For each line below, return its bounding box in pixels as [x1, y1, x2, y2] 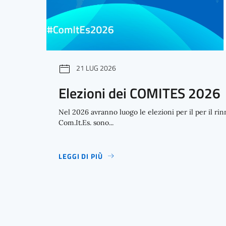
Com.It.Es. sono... [59, 118, 114, 127]
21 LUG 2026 [76, 63, 116, 74]
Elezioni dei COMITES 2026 [59, 82, 220, 104]
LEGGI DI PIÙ [59, 150, 103, 161]
